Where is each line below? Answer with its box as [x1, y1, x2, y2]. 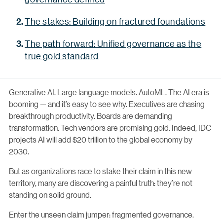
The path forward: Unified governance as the [25, 37, 202, 49]
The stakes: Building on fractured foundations [25, 15, 206, 27]
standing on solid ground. [9, 189, 91, 200]
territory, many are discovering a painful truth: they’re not [9, 177, 192, 188]
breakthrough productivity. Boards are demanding [9, 110, 172, 121]
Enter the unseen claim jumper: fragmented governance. [9, 209, 194, 220]
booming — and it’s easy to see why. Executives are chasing [9, 98, 205, 109]
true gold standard [25, 50, 99, 61]
